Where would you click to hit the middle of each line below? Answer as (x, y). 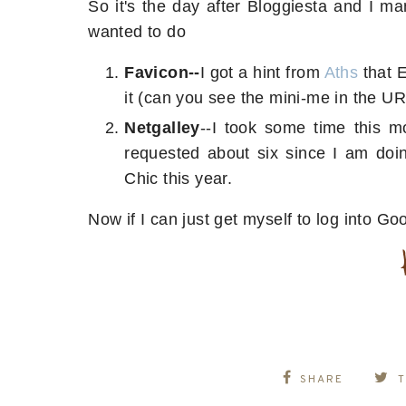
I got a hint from (262, 73)
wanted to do (137, 31)
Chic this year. (179, 178)
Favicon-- (162, 73)
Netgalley (162, 127)
